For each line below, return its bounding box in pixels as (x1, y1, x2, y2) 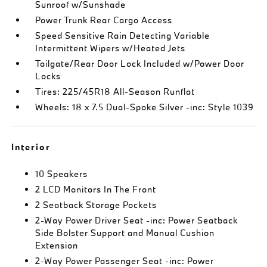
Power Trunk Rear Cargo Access (35, 14, 173, 26)
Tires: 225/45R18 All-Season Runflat (35, 86, 195, 97)
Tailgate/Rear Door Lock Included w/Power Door (35, 58, 245, 69)
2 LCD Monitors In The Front (35, 184, 157, 195)
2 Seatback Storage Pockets (35, 199, 157, 210)
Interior (11, 141, 51, 153)
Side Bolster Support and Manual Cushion (35, 227, 215, 238)
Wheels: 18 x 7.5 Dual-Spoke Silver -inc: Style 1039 (35, 101, 254, 113)
